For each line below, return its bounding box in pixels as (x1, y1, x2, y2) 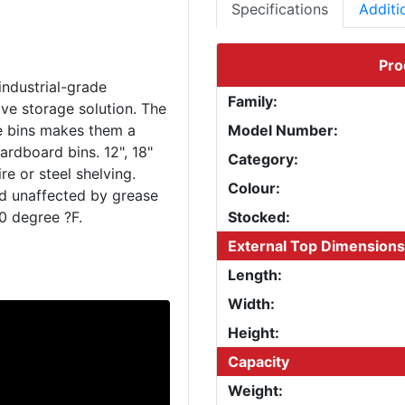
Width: (228, 294, 275, 313)
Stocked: (228, 207, 290, 226)
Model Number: (228, 120, 338, 139)
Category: (228, 149, 298, 168)
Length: (228, 265, 282, 284)
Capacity (228, 352, 289, 371)
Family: (228, 91, 278, 110)
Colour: (228, 178, 280, 197)
